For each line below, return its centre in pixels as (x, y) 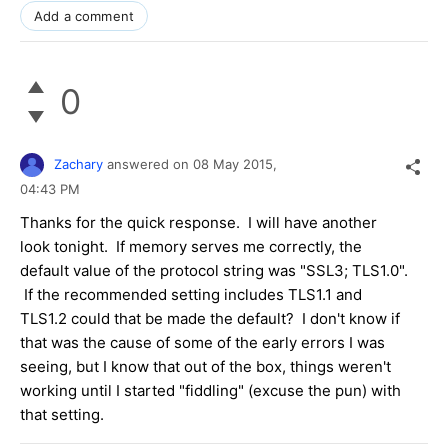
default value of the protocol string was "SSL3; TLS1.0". (214, 270)
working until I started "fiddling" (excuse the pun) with (210, 390)
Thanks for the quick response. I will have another (198, 222)
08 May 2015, (237, 163)
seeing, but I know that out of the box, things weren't (205, 366)
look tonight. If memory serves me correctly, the (191, 246)
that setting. (62, 414)
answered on (150, 163)
